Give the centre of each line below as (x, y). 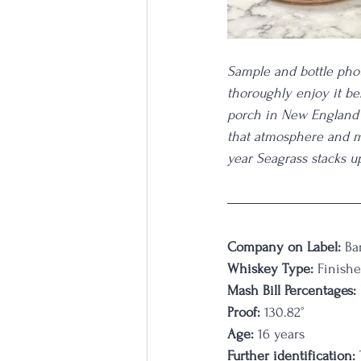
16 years (279, 334)
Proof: (244, 312)
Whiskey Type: (270, 269)
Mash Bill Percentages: (292, 290)
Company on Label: (284, 247)
